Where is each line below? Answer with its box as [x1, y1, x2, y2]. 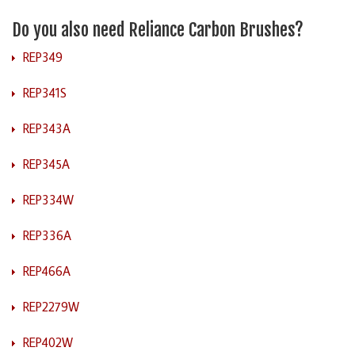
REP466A [23, 262, 71, 279]
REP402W [23, 334, 73, 350]
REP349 [23, 48, 63, 65]
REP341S [23, 84, 67, 101]
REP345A [23, 155, 70, 172]
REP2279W [23, 298, 79, 315]
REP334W [23, 191, 74, 208]
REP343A [23, 120, 71, 136]
